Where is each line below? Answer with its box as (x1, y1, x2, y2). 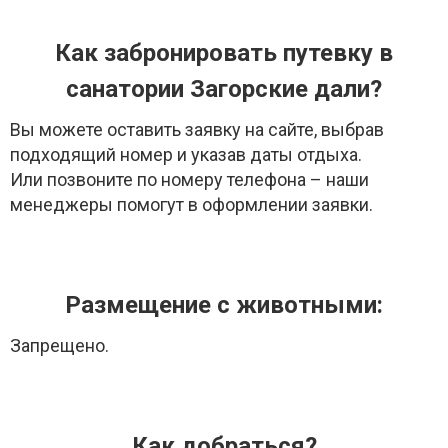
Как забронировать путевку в (55, 38, 393, 67)
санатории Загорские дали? (66, 74, 382, 103)
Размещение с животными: (65, 290, 383, 319)
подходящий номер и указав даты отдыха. (10, 143, 362, 165)
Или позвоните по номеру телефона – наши (10, 168, 369, 190)
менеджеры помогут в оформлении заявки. (10, 193, 373, 215)
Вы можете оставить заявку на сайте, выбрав (10, 118, 384, 140)
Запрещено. (10, 334, 109, 356)
